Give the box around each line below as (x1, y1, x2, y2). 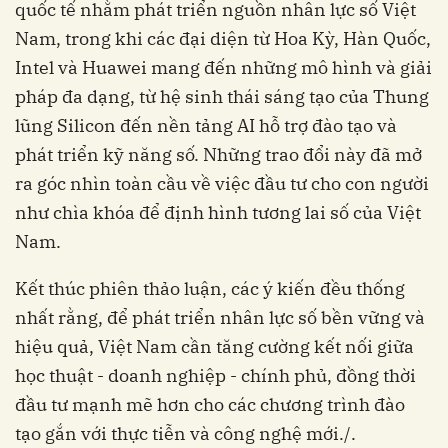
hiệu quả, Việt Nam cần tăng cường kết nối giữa (15, 334, 414, 358)
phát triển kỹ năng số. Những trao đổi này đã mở (15, 142, 422, 166)
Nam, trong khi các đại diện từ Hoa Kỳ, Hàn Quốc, (15, 26, 431, 50)
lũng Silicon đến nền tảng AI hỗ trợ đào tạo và (15, 113, 397, 137)
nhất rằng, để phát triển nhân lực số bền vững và (15, 305, 425, 329)
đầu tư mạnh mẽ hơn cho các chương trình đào (15, 392, 405, 416)
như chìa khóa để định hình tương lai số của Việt (15, 200, 421, 224)
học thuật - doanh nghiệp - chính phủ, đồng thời (15, 363, 416, 387)
